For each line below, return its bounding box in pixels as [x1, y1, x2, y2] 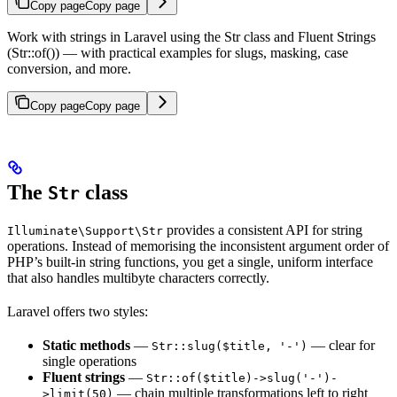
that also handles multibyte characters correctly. [7, 269, 269, 285]
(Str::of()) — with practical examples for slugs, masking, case [7, 45, 348, 60]
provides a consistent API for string [163, 222, 362, 237]
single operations [43, 353, 136, 369]
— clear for [307, 337, 375, 353]
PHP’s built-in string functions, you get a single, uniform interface [7, 253, 373, 269]
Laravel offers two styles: [7, 303, 148, 319]
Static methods [43, 337, 130, 353]
